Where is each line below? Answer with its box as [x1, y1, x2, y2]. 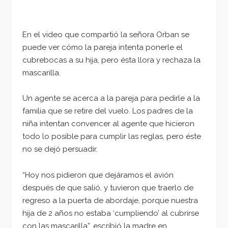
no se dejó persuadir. [22, 145, 98, 154]
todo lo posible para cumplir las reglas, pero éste [22, 132, 201, 141]
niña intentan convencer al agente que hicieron [22, 119, 194, 129]
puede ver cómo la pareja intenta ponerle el [22, 42, 183, 52]
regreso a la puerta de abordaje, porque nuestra [22, 196, 198, 206]
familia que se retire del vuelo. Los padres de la [22, 106, 193, 116]
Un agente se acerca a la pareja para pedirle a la [22, 94, 200, 103]
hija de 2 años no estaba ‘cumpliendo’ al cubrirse [22, 209, 199, 218]
